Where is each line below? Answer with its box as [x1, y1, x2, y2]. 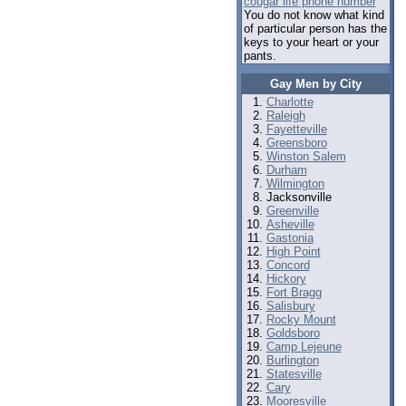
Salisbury [266, 299, 315, 313]
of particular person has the [243, 21, 387, 35]
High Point [266, 245, 321, 258]
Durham [266, 163, 307, 177]
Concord [266, 258, 310, 272]
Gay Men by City [269, 77, 362, 91]
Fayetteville [266, 122, 327, 136]
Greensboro [266, 136, 327, 150]
